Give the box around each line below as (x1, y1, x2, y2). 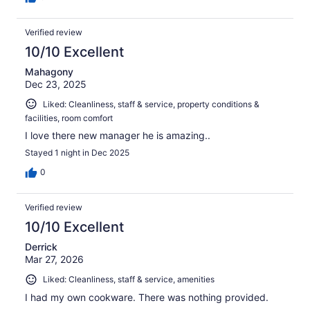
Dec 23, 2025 (25, 77, 86, 90)
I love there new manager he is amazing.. (25, 129, 210, 142)
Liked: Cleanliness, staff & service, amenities (43, 274, 215, 285)
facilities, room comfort (25, 113, 113, 124)
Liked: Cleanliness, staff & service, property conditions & (43, 98, 259, 109)
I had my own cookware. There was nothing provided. (25, 291, 268, 303)
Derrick (25, 241, 57, 253)
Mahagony (25, 65, 73, 77)
